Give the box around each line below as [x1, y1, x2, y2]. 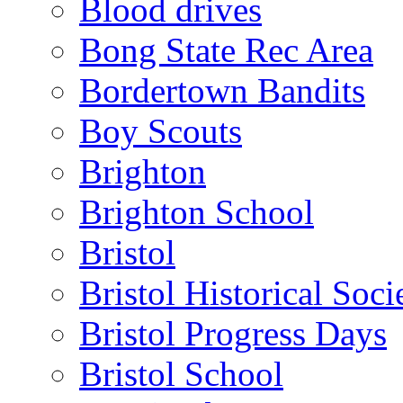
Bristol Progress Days [79, 313, 387, 353]
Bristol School [79, 354, 283, 393]
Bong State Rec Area [79, 30, 373, 69]
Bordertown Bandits [79, 70, 365, 110]
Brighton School [79, 192, 314, 231]
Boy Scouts [79, 111, 242, 150]
